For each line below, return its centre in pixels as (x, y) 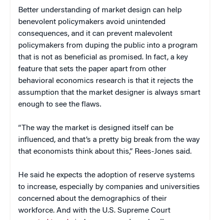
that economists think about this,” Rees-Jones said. (105, 151)
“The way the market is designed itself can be (96, 128)
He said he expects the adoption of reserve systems (107, 175)
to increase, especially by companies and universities (109, 187)
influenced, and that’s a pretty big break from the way (109, 140)
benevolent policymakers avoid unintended (92, 22)
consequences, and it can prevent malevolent (95, 34)
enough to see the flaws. (60, 104)
